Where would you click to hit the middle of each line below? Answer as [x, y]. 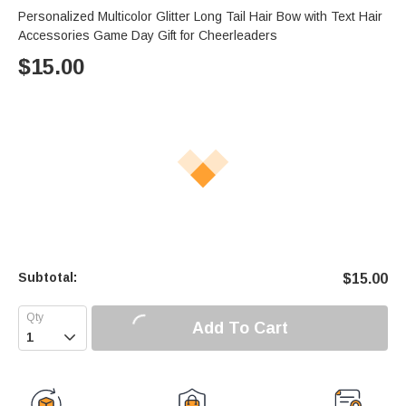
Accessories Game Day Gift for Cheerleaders [148, 36]
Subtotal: [48, 278]
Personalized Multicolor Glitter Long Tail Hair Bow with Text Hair [200, 17]
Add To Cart [240, 328]
